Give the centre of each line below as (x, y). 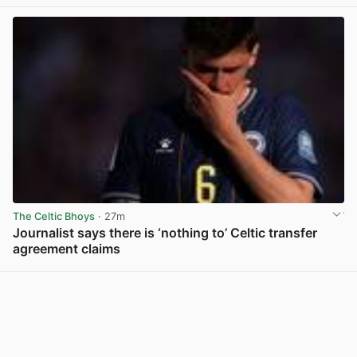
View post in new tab (292, 266)
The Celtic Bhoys (54, 217)
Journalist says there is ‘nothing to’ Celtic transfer (165, 233)
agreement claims (67, 249)
